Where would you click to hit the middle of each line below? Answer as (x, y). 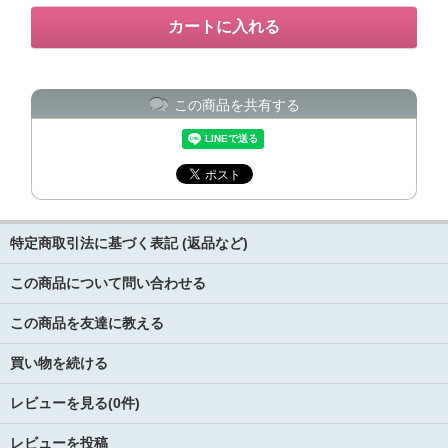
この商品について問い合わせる (108, 283)
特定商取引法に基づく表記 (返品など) (129, 243)
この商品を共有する (236, 104)
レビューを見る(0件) (75, 403)
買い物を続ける (59, 363)
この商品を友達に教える (87, 323)
